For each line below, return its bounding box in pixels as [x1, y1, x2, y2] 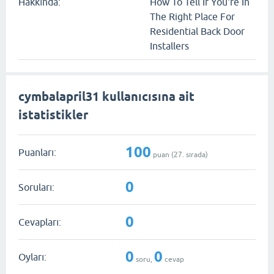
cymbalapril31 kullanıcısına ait [18, 89, 194, 105]
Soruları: [18, 181, 54, 193]
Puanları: [18, 146, 56, 158]
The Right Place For [150, 11, 235, 23]
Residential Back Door [150, 26, 245, 37]
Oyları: [18, 251, 46, 262]
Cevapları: [18, 216, 61, 228]
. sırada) [182, 150, 208, 159]
